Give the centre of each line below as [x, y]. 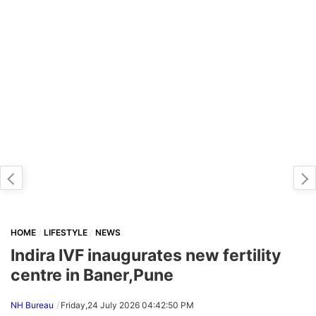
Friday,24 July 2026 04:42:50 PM [127, 305]
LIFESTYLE [66, 232]
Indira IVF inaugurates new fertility [146, 255]
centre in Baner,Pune [92, 275]
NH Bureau [32, 305]
